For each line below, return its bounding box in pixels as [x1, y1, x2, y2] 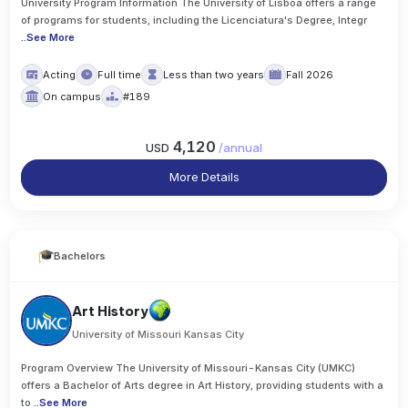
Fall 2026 [286, 67, 334, 81]
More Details [168, 169, 240, 184]
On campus [43, 89, 102, 103]
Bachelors [54, 250, 107, 263]
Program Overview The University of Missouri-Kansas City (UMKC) [21, 362, 356, 374]
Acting [43, 67, 76, 81]
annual [223, 139, 262, 155]
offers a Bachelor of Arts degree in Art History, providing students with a [21, 379, 384, 392]
